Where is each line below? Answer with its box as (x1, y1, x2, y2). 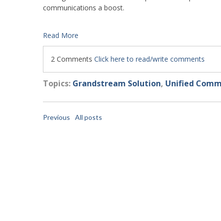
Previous (43, 113, 70, 121)
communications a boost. (43, 3, 124, 12)
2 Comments (51, 54, 94, 64)
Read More (43, 31, 78, 40)
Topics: (43, 78, 73, 89)
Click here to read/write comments (94, 54, 205, 64)
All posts (75, 113, 102, 121)
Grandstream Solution (73, 78, 161, 89)
